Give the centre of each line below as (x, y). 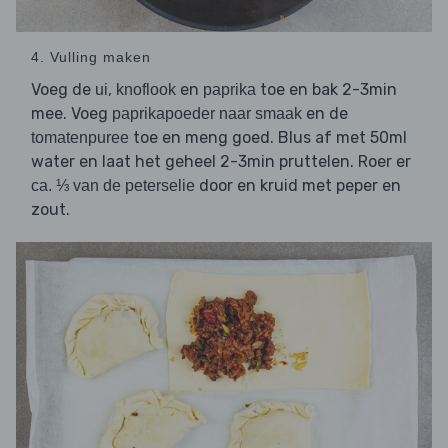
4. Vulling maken (91, 56)
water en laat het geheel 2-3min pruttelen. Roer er (221, 161)
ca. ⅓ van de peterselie (113, 185)
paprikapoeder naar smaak (207, 113)
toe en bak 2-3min (326, 89)
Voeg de (63, 89)
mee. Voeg (71, 113)
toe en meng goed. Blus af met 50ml (268, 137)
